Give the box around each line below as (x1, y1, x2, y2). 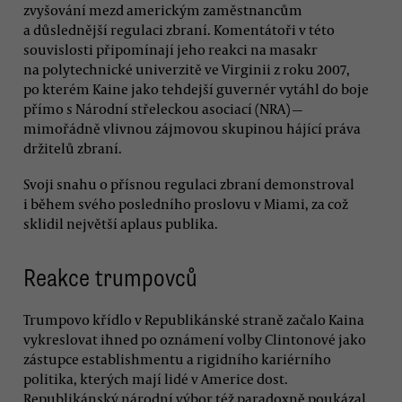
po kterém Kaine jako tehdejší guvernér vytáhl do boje (23, 80, 369, 99)
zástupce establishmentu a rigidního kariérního (23, 349, 331, 368)
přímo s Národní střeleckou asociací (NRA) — (23, 100, 302, 118)
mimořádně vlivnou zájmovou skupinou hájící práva (23, 119, 361, 138)
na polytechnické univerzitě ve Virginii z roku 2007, (23, 60, 350, 79)
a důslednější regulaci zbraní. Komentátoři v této (23, 21, 335, 39)
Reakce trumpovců (23, 263, 197, 294)
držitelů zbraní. (23, 139, 122, 158)
